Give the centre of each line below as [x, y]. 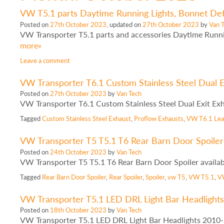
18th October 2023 [78, 210]
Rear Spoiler [126, 176]
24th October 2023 [78, 151]
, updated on [125, 24]
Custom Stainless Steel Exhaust [87, 118]
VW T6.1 [200, 118]
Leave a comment [45, 60]
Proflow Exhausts [159, 118]
